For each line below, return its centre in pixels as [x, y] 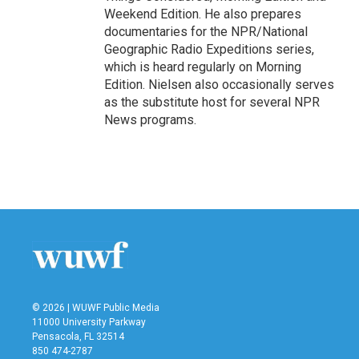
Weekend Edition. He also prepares [203, 14]
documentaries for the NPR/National [206, 32]
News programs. [150, 120]
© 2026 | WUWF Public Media [96, 307]
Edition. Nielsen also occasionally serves [219, 85]
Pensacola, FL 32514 [78, 336]
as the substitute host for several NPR [212, 102]
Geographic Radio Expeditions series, [209, 49]
